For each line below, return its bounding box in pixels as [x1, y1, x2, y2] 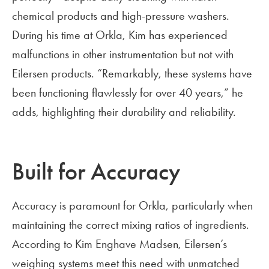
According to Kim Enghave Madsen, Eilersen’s [12, 237, 227, 252]
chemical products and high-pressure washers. [12, 8, 229, 23]
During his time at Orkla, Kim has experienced [12, 28, 228, 43]
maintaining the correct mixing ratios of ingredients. [12, 217, 249, 232]
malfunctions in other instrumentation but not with [12, 47, 234, 62]
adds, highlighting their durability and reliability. [12, 104, 236, 119]
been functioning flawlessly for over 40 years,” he [12, 85, 243, 100]
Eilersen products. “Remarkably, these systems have [12, 66, 252, 81]
